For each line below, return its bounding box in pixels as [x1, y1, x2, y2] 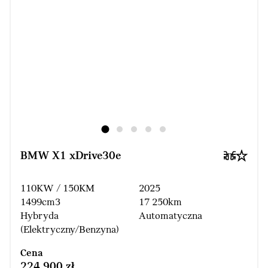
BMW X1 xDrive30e [20, 150, 121, 163]
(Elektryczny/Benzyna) [20, 224, 119, 236]
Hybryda [20, 211, 59, 223]
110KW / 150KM [20, 183, 95, 195]
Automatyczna [139, 211, 202, 223]
